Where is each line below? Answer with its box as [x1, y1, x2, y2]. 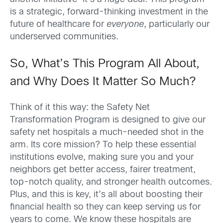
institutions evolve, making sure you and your [10, 153, 194, 162]
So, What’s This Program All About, [10, 59, 200, 70]
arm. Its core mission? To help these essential [10, 140, 196, 149]
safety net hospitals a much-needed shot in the [10, 128, 204, 137]
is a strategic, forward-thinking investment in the [10, 8, 208, 17]
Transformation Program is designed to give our [10, 115, 206, 124]
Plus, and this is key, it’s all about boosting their [10, 190, 203, 199]
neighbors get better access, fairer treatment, [10, 165, 196, 174]
